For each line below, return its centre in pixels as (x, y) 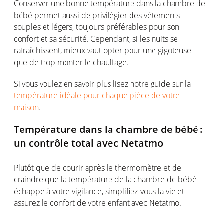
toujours (90, 27)
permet (47, 15)
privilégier (110, 15)
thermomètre (138, 167)
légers (62, 27)
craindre (28, 179)
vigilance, (88, 191)
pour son (163, 27)
